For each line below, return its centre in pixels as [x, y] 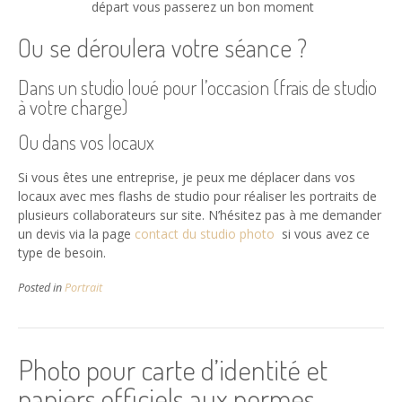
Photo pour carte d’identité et [173, 369]
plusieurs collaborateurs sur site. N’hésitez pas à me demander [200, 214]
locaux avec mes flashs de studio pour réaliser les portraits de [197, 196]
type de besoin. [62, 252]
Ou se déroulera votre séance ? [162, 48]
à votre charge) [73, 106]
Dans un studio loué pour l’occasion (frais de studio [197, 87]
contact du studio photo [205, 233]
